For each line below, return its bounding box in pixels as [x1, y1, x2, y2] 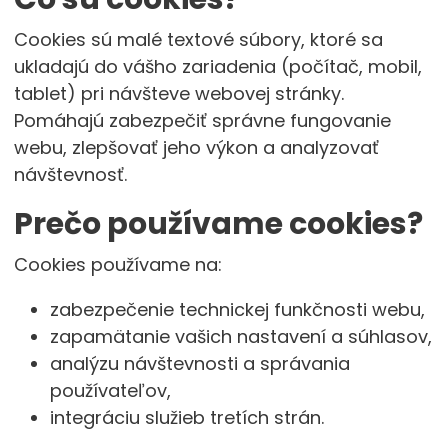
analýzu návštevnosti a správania [49, 351, 350, 376]
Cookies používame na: [13, 252, 222, 277]
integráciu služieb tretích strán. [49, 405, 324, 430]
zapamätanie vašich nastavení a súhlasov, [49, 324, 432, 349]
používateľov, [49, 378, 171, 403]
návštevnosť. [13, 162, 127, 187]
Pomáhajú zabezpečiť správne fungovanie [13, 108, 391, 133]
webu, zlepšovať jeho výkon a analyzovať [13, 135, 379, 160]
